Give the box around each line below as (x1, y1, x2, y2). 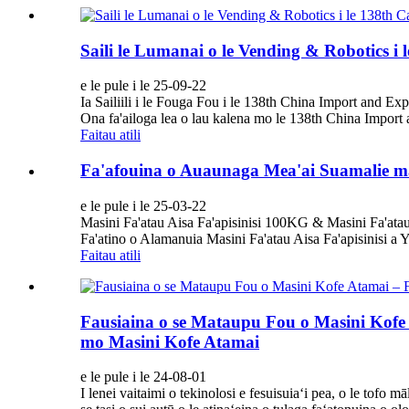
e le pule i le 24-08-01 (80, 369, 206, 385)
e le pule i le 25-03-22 (80, 197, 206, 214)
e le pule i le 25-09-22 (80, 78, 206, 94)
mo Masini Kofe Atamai (80, 331, 259, 351)
